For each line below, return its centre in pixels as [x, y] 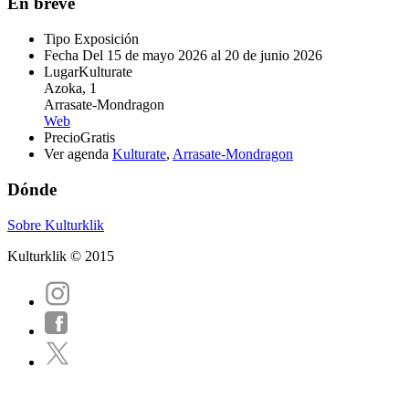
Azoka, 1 [70, 89]
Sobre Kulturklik [56, 225]
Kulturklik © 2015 [61, 256]
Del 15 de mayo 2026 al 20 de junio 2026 [200, 56]
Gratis [98, 138]
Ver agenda [76, 154]
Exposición [106, 39]
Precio [62, 138]
